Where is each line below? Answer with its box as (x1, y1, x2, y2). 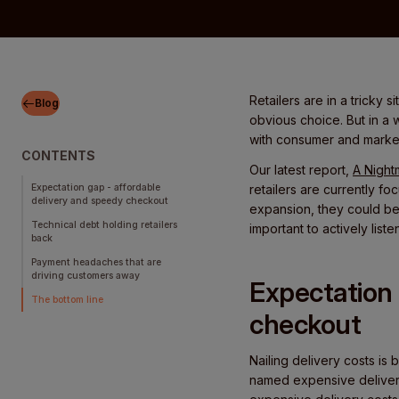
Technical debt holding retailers (31, 219, 177, 231)
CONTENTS (21, 148, 95, 163)
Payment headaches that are (31, 256, 161, 268)
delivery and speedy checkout (31, 195, 168, 207)
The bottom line (31, 294, 103, 305)
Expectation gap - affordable (31, 182, 160, 193)
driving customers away (31, 270, 140, 281)
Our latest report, (249, 162, 353, 177)
